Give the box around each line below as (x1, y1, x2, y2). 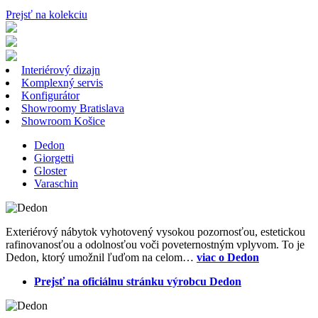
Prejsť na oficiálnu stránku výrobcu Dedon (34, 275, 241, 288)
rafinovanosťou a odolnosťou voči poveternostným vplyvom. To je (6, 238, 305, 251)
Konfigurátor (21, 89, 79, 102)
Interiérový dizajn (21, 64, 100, 77)
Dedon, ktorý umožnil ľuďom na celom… (6, 251, 197, 264)
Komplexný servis (21, 77, 103, 89)
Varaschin (34, 177, 78, 190)
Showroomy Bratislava (21, 102, 124, 115)
